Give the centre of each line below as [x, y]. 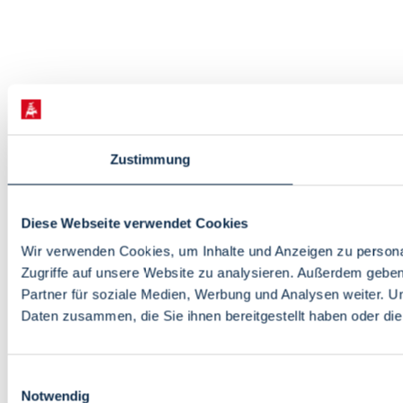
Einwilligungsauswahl [69, 378]
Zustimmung [150, 159]
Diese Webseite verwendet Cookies [134, 223]
